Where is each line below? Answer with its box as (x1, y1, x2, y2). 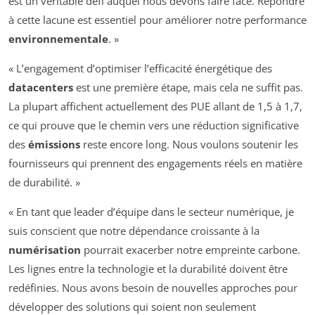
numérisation (8, 243, 81, 257)
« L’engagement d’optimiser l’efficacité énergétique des (8, 61, 272, 76)
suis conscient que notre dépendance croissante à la (8, 224, 259, 238)
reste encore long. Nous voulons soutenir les (80, 137, 298, 152)
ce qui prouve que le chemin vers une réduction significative (8, 118, 299, 133)
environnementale (8, 32, 108, 46)
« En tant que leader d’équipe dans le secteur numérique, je (8, 205, 294, 219)
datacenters (8, 80, 73, 95)
